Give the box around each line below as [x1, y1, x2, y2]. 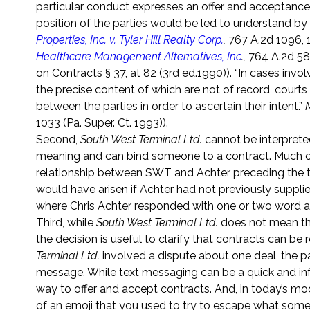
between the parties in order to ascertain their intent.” [36, 100, 305, 113]
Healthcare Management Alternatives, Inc [36, 50, 241, 64]
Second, [36, 133, 80, 147]
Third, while [36, 216, 96, 230]
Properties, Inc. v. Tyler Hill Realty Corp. [36, 33, 224, 47]
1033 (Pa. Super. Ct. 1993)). [36, 116, 168, 130]
